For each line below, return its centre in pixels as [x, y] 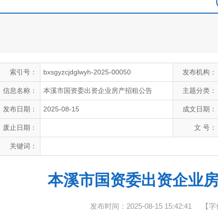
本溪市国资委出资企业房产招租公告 [98, 91]
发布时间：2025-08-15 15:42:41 [141, 206]
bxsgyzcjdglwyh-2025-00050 [87, 72]
